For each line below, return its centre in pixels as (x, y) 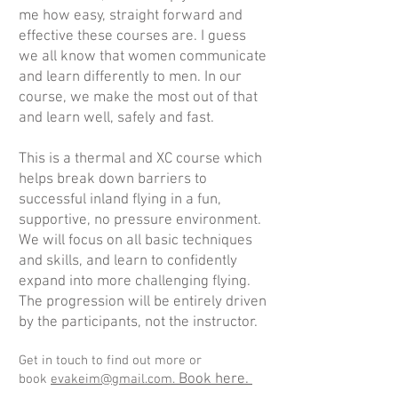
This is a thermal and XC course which (140, 159)
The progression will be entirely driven (143, 302)
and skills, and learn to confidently (128, 261)
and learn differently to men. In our (130, 77)
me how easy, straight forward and (131, 16)
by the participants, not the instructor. (140, 322)
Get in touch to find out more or (110, 361)
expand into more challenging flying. (135, 282)
